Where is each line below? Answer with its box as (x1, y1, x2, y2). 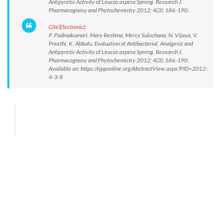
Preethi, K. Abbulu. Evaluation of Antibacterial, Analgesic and (49, 40, 193, 47)
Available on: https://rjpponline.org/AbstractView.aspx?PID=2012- (49, 65, 208, 72)
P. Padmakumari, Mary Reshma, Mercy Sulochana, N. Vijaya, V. (49, 31, 198, 39)
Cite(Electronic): (49, 23, 86, 30)
